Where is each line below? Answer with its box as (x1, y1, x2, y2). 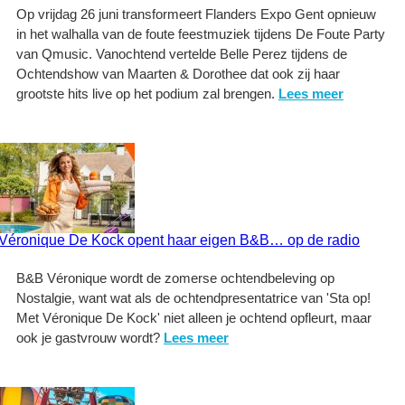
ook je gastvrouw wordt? (16, 330, 164, 345)
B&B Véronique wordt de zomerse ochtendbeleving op (16, 270, 334, 286)
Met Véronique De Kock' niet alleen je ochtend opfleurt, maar (16, 310, 372, 325)
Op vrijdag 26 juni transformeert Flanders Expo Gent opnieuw (16, 6, 376, 22)
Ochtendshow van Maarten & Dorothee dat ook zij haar (16, 66, 340, 81)
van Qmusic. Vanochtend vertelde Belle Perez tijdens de (16, 46, 347, 61)
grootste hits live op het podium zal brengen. (16, 86, 278, 101)
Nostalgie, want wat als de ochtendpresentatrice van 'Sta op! (16, 290, 371, 306)
